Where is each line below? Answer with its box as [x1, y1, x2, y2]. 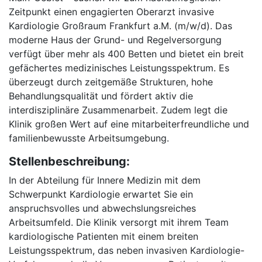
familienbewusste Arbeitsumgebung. [9, 132, 169, 144]
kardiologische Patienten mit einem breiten [9, 230, 198, 242]
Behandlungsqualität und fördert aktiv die [9, 90, 193, 102]
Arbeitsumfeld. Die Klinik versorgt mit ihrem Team [9, 216, 229, 228]
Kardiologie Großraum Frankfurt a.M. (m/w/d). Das [9, 20, 232, 32]
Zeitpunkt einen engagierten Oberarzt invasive [9, 6, 214, 18]
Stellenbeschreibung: [9, 154, 130, 168]
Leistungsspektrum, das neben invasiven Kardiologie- [9, 244, 244, 256]
